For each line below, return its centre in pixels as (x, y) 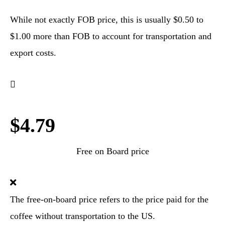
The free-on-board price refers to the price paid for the (109, 199)
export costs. (33, 53)
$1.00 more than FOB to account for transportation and (111, 36)
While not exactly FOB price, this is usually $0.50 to (107, 20)
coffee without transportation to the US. (83, 216)
